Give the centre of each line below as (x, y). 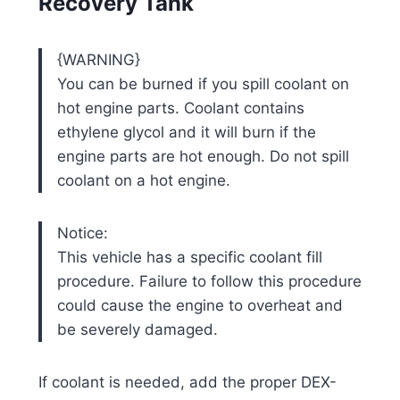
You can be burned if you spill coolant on (203, 83)
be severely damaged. (137, 329)
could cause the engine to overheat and (200, 305)
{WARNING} (98, 59)
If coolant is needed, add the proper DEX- (187, 382)
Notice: (82, 233)
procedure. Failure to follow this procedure (209, 281)
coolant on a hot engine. (143, 180)
